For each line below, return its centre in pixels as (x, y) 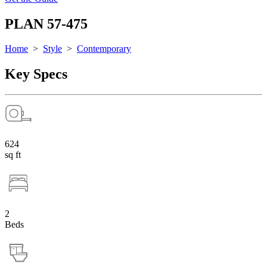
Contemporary (104, 49)
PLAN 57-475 (46, 24)
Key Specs (36, 74)
